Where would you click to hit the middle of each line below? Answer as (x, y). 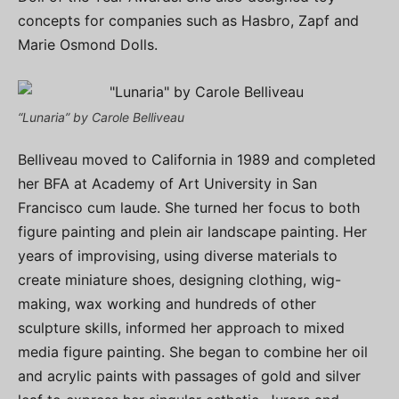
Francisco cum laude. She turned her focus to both (189, 208)
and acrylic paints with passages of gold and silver (189, 376)
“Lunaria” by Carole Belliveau (101, 117)
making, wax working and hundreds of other (167, 304)
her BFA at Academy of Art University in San (167, 183)
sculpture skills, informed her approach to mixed (181, 328)
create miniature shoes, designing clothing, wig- (179, 280)
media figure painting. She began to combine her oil (193, 352)
